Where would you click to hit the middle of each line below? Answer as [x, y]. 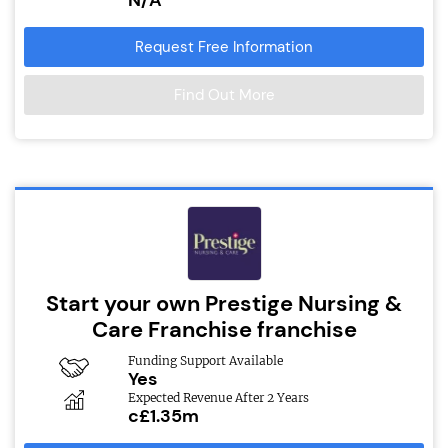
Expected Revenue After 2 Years [218, 397]
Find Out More [224, 94]
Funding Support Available [205, 360]
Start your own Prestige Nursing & [224, 303]
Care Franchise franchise [224, 329]
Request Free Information [224, 46]
